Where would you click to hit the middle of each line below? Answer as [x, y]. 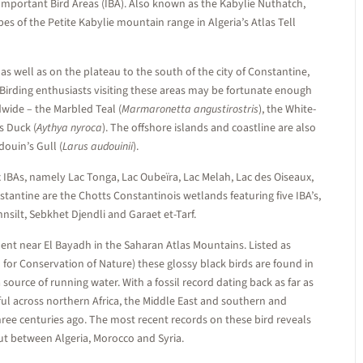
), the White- [287, 109]
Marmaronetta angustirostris [190, 109]
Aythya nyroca [69, 128]
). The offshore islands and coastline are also [209, 128]
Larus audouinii [98, 147]
